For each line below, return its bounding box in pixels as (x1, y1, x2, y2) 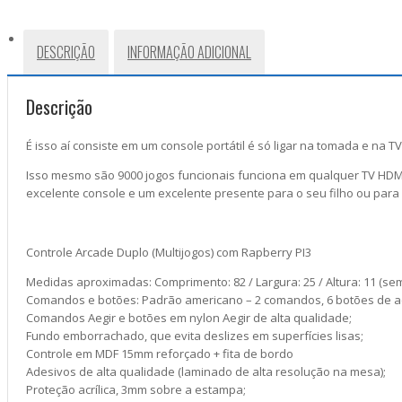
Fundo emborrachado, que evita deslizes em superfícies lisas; (26, 328, 363, 344)
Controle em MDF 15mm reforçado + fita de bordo (26, 345, 293, 362)
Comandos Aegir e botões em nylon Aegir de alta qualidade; (26, 310, 352, 326)
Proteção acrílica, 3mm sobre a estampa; (26, 381, 246, 398)
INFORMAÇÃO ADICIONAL (127, 41, 251, 63)
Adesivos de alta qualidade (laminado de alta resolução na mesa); (26, 363, 386, 380)
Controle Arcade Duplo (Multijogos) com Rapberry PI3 (26, 244, 311, 260)
